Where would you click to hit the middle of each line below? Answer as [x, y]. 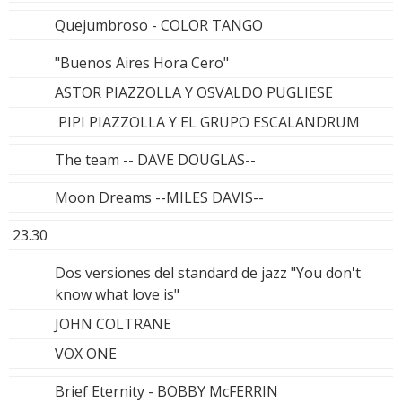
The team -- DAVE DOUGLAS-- [155, 159]
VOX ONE [86, 353]
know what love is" [117, 294]
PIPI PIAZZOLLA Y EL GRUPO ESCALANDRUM [207, 122]
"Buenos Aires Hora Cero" [142, 62]
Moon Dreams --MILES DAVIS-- [159, 197]
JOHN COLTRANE [113, 323]
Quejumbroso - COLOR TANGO [159, 25]
